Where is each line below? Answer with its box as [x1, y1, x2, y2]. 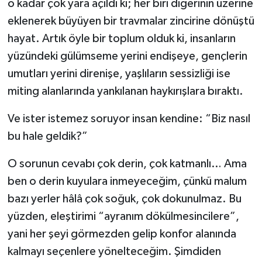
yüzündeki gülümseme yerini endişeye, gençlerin [7, 50, 247, 63]
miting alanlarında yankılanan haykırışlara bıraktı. [7, 85, 243, 98]
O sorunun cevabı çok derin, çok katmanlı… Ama [7, 158, 247, 170]
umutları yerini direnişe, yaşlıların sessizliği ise [7, 68, 230, 80]
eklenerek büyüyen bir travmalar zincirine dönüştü [7, 15, 254, 27]
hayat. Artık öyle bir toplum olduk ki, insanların [7, 33, 236, 45]
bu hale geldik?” [7, 130, 88, 143]
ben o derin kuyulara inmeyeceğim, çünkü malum [7, 175, 247, 188]
